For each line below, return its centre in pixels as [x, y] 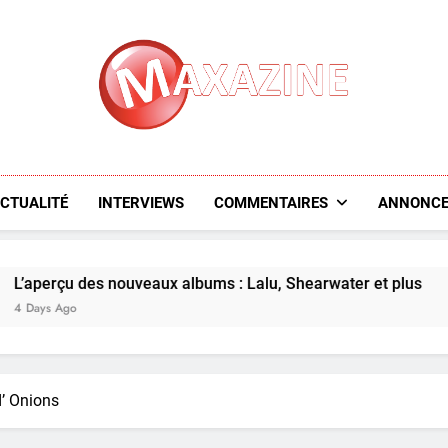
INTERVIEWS [140, 202]
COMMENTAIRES [270, 202]
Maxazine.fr [217, 163]
